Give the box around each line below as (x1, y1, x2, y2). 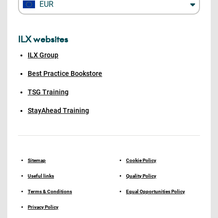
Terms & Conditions (28, 189, 72, 194)
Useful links (28, 173, 54, 179)
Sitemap (28, 158, 46, 163)
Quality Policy (126, 173, 156, 179)
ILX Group (28, 51, 58, 59)
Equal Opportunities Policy (126, 189, 185, 194)
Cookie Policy (126, 158, 156, 163)
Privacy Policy (28, 204, 58, 210)
